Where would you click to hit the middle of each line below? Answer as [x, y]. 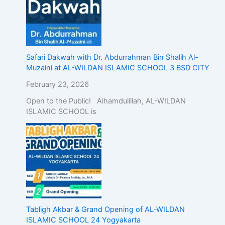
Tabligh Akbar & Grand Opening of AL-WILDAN [105, 209]
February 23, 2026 [57, 84]
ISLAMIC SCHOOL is [61, 111]
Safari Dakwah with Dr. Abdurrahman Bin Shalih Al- [112, 57]
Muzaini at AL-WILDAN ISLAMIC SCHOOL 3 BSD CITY [118, 68]
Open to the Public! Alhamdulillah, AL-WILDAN [106, 101]
